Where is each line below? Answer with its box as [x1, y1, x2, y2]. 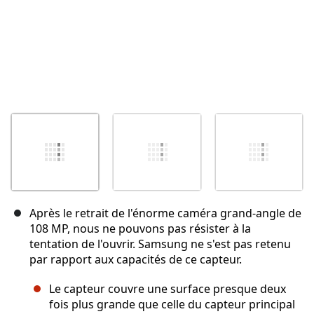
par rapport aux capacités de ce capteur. [29, 252, 242, 268]
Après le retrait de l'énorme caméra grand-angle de [29, 205, 301, 221]
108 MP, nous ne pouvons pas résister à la [29, 221, 251, 237]
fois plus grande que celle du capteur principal [49, 296, 295, 313]
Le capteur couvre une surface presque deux [49, 281, 286, 297]
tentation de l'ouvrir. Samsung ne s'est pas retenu [29, 236, 291, 252]
